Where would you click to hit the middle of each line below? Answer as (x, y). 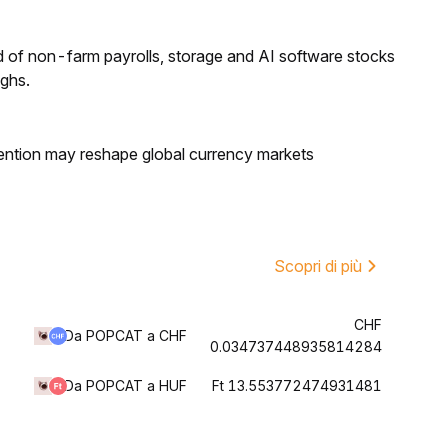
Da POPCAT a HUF (125, 385)
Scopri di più (318, 266)
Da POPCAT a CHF (125, 335)
